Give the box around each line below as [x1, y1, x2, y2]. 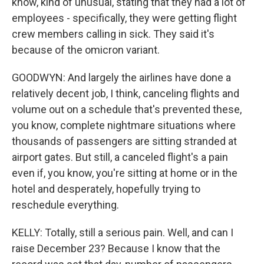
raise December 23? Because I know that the [12, 242, 220, 255]
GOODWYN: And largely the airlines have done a [12, 71, 231, 84]
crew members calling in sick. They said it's [12, 28, 214, 40]
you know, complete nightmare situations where [12, 119, 236, 131]
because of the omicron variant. [12, 44, 160, 56]
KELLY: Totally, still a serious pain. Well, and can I [12, 226, 233, 239]
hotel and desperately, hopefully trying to [12, 183, 200, 195]
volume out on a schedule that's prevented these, [12, 103, 242, 115]
